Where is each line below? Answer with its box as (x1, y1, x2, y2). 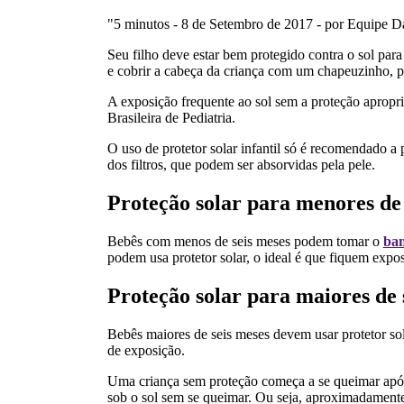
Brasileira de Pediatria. (106, 109, 235, 125)
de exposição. (106, 342, 185, 358)
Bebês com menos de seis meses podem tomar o (106, 233, 383, 249)
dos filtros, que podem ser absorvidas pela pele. (106, 156, 375, 172)
